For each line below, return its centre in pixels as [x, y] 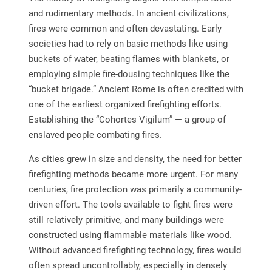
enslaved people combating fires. [95, 135]
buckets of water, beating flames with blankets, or [129, 59]
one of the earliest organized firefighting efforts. [125, 105]
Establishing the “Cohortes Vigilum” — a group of [127, 120]
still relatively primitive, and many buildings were [126, 220]
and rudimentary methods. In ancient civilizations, [128, 14]
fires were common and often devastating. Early [125, 29]
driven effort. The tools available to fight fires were [130, 205]
